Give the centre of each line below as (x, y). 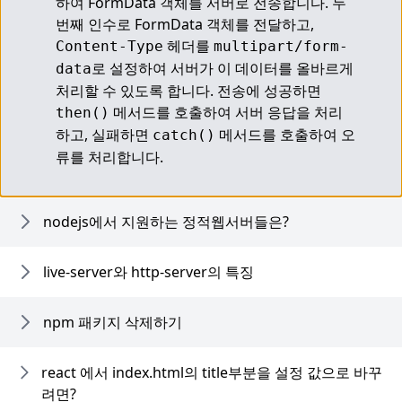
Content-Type (109, 46)
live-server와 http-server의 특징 (149, 272)
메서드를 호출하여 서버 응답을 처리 (226, 112)
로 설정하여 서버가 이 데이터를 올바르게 (223, 68)
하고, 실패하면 (104, 135)
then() (83, 113)
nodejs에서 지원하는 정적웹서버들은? (166, 222)
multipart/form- (281, 46)
